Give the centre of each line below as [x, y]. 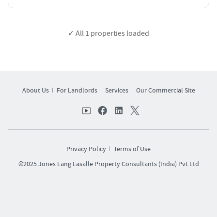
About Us [35, 90]
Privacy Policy [86, 149]
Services [116, 90]
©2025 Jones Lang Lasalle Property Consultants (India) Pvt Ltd [108, 164]
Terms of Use [132, 149]
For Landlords [77, 90]
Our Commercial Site [165, 90]
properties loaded [119, 33]
